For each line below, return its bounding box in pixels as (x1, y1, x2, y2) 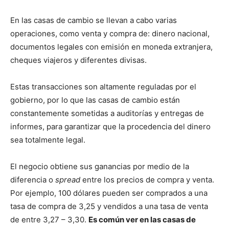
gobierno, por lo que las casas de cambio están (10, 95, 180, 105)
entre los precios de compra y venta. (80, 174, 214, 185)
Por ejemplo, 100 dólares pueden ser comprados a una (10, 188, 208, 198)
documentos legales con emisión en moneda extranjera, (10, 41, 213, 52)
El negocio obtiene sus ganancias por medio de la (10, 161, 189, 171)
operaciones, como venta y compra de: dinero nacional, (10, 28, 210, 38)
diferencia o (10, 174, 55, 185)
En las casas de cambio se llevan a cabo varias (10, 15, 177, 25)
